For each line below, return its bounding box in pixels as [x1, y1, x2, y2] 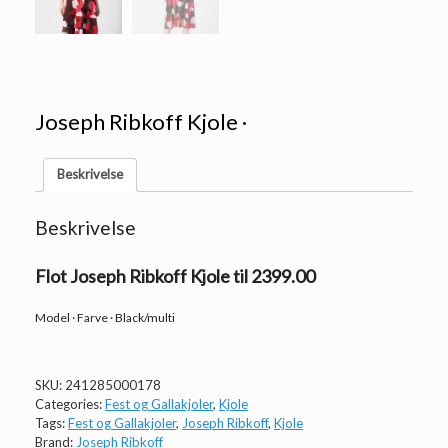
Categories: [35, 396, 105, 413]
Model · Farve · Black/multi [35, 310, 175, 326]
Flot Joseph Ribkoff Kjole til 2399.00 [35, 265, 315, 288]
